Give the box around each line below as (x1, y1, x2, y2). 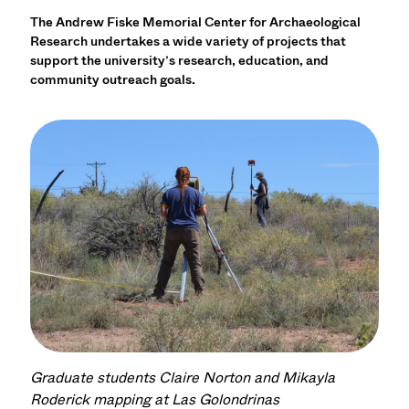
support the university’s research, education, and (30, 51, 330, 70)
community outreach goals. (30, 70, 196, 89)
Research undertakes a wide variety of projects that (30, 32, 347, 51)
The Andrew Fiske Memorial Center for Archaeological (30, 13, 362, 32)
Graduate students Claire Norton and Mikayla (30, 367, 336, 389)
